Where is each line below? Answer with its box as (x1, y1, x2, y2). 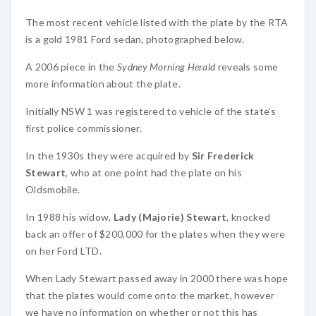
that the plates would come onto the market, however (25, 289, 275, 301)
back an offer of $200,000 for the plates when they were (25, 228, 286, 240)
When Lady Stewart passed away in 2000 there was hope (25, 272, 288, 284)
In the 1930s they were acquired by (25, 150, 192, 162)
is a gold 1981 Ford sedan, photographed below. (25, 33, 245, 45)
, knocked (226, 211, 271, 223)
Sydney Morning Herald (117, 61, 216, 73)
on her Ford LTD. (25, 245, 102, 257)
